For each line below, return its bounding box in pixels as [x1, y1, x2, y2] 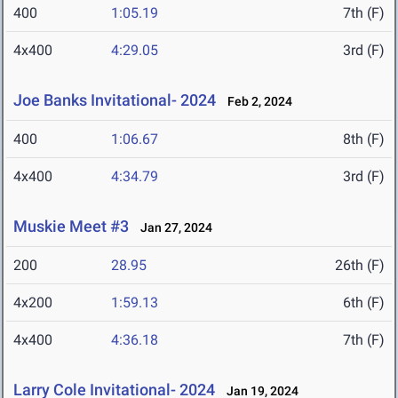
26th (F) [335, 257, 385, 275]
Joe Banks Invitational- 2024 [13, 91, 216, 110]
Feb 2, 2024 [219, 94, 292, 109]
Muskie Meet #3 [13, 217, 129, 236]
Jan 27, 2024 [132, 220, 212, 235]
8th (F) [343, 131, 385, 148]
